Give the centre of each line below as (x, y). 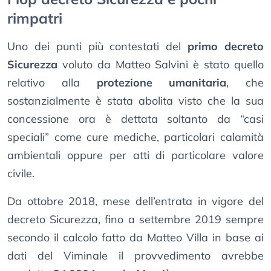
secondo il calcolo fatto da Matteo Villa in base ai (135, 237)
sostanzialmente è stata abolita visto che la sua (135, 100)
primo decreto (226, 46)
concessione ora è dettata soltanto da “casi (135, 119)
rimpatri (35, 18)
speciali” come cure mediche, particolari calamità (135, 137)
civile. (21, 173)
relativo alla (52, 82)
